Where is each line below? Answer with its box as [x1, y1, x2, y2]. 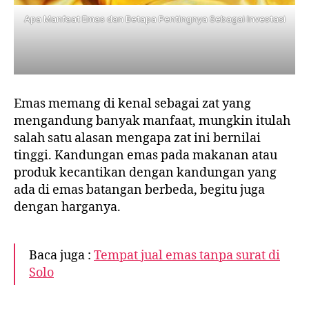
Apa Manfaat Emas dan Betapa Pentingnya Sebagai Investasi [23, 12, 286, 24]
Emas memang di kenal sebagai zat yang [14, 96, 251, 112]
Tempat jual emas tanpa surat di [94, 248, 280, 264]
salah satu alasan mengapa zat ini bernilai [14, 130, 261, 147]
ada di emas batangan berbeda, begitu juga [14, 182, 265, 199]
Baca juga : [29, 248, 94, 264]
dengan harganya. [14, 199, 121, 216]
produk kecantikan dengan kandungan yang [14, 165, 277, 181]
